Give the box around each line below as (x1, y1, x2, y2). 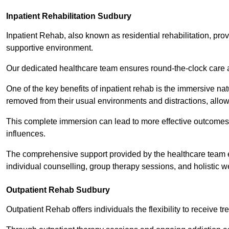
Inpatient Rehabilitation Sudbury (6, 12, 131, 21)
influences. (6, 129, 48, 139)
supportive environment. (6, 43, 95, 53)
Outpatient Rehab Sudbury (6, 186, 110, 195)
